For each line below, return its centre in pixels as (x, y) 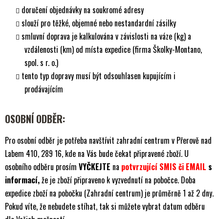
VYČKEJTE (95, 167)
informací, (22, 180)
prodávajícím (44, 89)
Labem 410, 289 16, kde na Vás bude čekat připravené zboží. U (97, 154)
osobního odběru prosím (41, 167)
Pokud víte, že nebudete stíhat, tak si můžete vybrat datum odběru (105, 207)
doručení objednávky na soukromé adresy (84, 10)
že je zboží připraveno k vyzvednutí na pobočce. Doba (118, 180)
